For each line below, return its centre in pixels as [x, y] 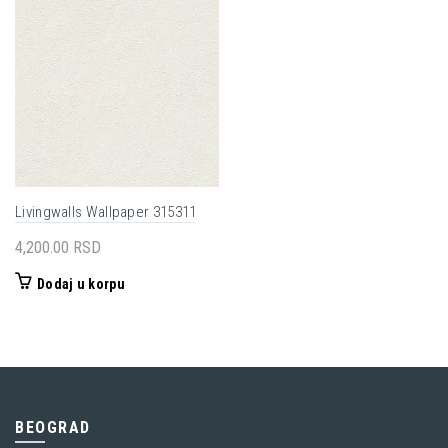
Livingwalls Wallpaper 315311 [106, 212]
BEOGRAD [53, 427]
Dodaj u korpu [81, 284]
